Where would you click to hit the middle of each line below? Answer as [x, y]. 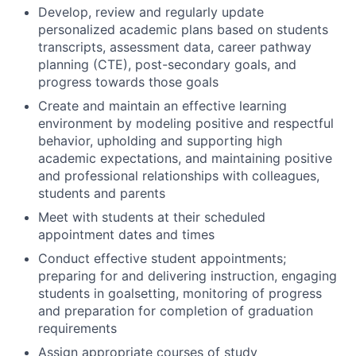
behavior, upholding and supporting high [160, 140]
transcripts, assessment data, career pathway [175, 46]
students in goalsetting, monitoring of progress [180, 293]
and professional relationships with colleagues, [179, 175]
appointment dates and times [126, 234]
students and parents [102, 193]
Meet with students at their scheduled [152, 217]
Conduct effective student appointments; [162, 258]
